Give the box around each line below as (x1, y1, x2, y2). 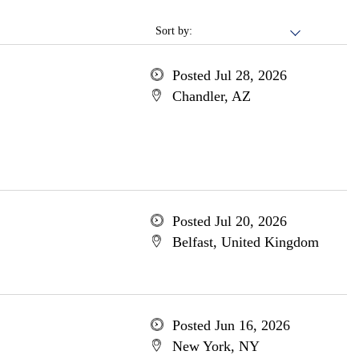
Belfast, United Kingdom (171, 234, 319, 250)
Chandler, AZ (171, 88, 251, 104)
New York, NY (171, 338, 260, 354)
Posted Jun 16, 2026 (171, 317, 290, 333)
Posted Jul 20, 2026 (171, 213, 287, 229)
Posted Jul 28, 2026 (171, 67, 287, 83)
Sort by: (155, 25, 193, 37)
